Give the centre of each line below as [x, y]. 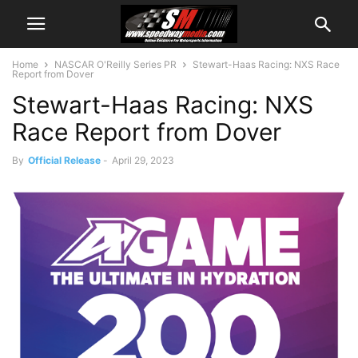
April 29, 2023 [143, 160]
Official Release [64, 160]
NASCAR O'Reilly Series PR [115, 64]
